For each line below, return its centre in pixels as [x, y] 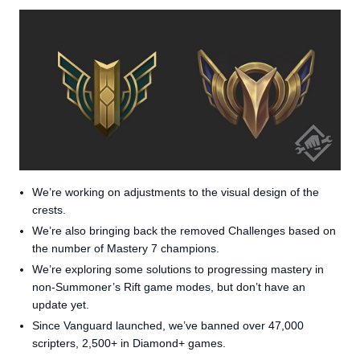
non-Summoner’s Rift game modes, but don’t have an [169, 287]
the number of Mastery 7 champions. [126, 248]
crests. [49, 210]
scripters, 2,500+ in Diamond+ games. [129, 343]
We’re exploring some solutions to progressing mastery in [178, 269]
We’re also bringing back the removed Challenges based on [184, 231]
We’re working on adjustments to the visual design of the [176, 192]
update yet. [61, 305]
